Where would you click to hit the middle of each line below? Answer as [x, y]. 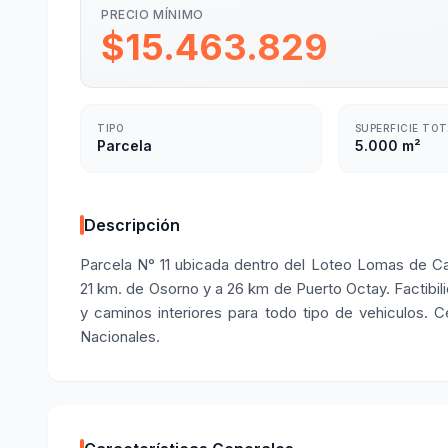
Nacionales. [120, 336]
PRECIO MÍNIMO [152, 14]
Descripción [132, 225]
